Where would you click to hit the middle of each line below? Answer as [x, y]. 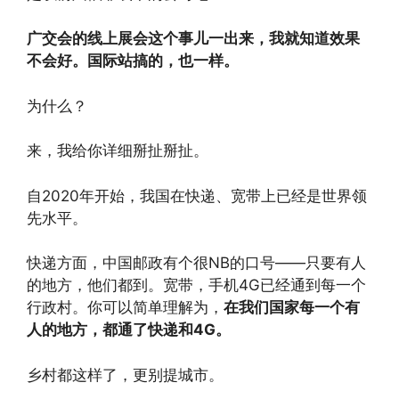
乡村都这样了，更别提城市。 [125, 375]
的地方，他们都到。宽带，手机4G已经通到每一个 [196, 285]
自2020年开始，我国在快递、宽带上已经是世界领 [197, 195]
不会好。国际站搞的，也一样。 [133, 61]
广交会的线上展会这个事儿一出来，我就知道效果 [193, 38]
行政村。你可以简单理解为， [125, 307]
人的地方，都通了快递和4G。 [129, 330]
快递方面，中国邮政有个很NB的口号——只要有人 [196, 263]
